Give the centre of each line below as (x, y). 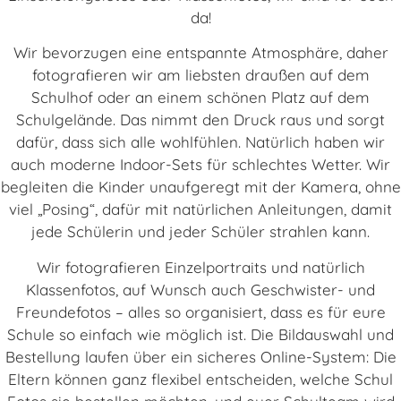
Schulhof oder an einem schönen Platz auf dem (200, 98)
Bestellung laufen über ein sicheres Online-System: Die (200, 356)
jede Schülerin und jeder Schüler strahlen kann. (200, 232)
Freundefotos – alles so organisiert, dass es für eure (200, 311)
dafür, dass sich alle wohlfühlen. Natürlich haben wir (200, 142)
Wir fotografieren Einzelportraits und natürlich (200, 267)
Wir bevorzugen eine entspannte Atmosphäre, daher (200, 53)
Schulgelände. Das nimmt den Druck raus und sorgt (200, 120)
